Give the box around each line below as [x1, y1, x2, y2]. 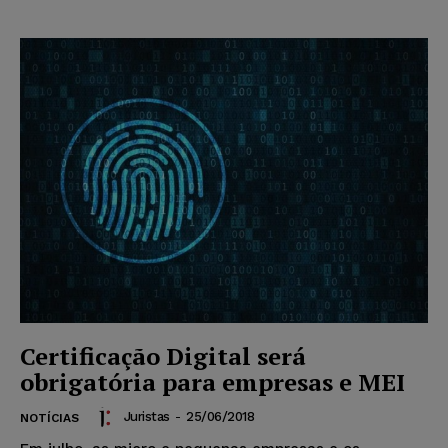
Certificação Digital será [20, 340, 306, 373]
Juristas [123, 409, 170, 425]
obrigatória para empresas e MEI [20, 366, 405, 399]
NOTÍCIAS [20, 411, 79, 426]
